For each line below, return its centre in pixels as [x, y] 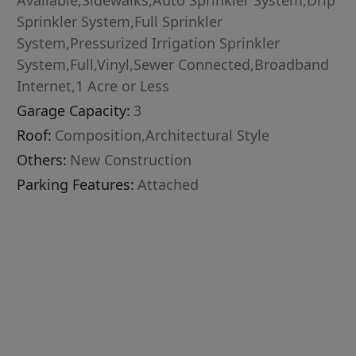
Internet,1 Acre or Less [93, 86]
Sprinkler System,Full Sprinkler [120, 22]
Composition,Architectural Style [163, 135]
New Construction [131, 160]
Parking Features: [76, 185]
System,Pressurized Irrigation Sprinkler [149, 43]
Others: [42, 160]
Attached [168, 185]
